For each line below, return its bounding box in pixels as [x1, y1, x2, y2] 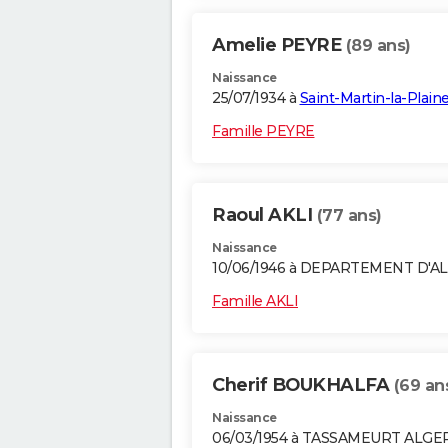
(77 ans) [316, 206, 382, 226]
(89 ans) [345, 36, 411, 56]
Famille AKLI [212, 292, 298, 311]
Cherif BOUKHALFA [212, 374, 394, 397]
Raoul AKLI [212, 204, 317, 227]
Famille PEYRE [212, 122, 315, 141]
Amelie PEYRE [212, 34, 346, 57]
